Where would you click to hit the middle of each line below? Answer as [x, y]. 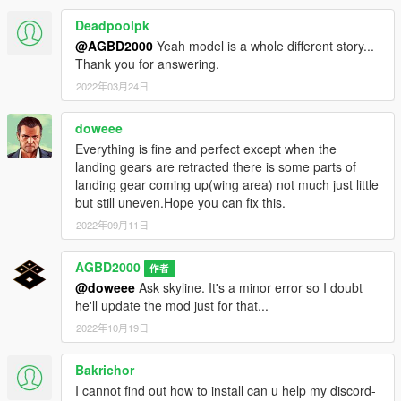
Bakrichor [105, 370]
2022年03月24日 [112, 86]
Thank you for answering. [147, 64]
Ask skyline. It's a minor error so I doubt [249, 288]
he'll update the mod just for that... [172, 306]
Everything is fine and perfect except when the [206, 149]
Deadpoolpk [112, 26]
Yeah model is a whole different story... [264, 46]
